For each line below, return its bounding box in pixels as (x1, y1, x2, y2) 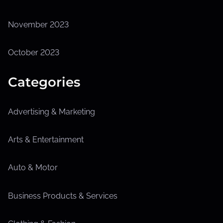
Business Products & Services (8, 191, 117, 201)
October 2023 (8, 47, 59, 57)
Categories (8, 74, 80, 90)
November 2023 (8, 19, 69, 29)
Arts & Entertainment (8, 135, 84, 145)
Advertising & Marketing (8, 107, 95, 116)
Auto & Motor (8, 163, 58, 173)
